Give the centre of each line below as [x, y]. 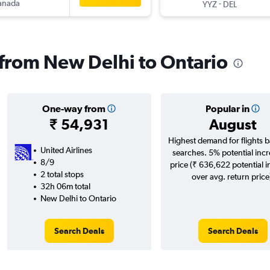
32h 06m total [65, 187]
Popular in [227, 109]
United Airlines [66, 150]
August [233, 124]
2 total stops [62, 174]
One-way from [74, 109]
